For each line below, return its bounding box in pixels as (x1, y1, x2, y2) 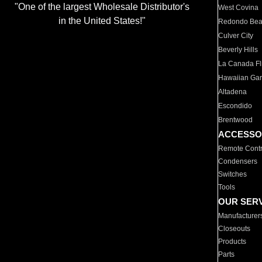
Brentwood (218, 116, 253, 124)
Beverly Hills (218, 46, 258, 54)
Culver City (218, 32, 254, 40)
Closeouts (218, 225, 251, 233)
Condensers (218, 157, 258, 166)
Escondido (218, 102, 253, 110)
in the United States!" (58, 16, 146, 26)
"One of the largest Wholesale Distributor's (14, 2, 189, 12)
